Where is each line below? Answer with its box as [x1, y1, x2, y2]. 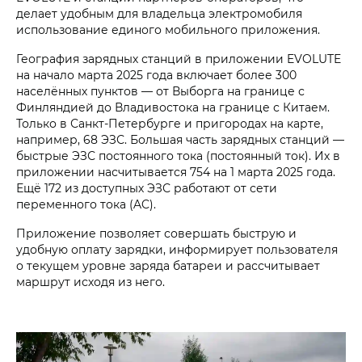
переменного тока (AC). [16, 196, 156, 213]
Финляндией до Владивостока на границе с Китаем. [16, 99, 330, 116]
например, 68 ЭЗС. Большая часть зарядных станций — [16, 132, 344, 148]
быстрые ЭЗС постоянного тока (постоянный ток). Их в [16, 148, 340, 164]
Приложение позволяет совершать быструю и [16, 225, 297, 242]
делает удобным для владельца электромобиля [16, 6, 302, 22]
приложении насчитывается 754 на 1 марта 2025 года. [16, 164, 335, 180]
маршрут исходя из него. [16, 274, 165, 290]
